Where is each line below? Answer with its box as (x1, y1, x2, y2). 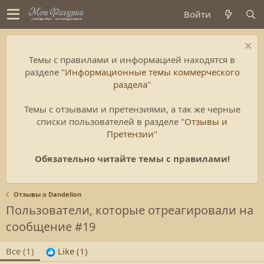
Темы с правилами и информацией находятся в (29, 54, 235, 65)
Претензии (107, 128, 154, 140)
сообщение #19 (6, 219, 95, 235)
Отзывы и (184, 115, 227, 127)
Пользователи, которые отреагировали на (6, 202, 253, 218)
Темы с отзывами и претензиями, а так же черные (24, 103, 240, 115)
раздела (113, 78, 147, 90)
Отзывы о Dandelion (13, 190, 81, 199)
